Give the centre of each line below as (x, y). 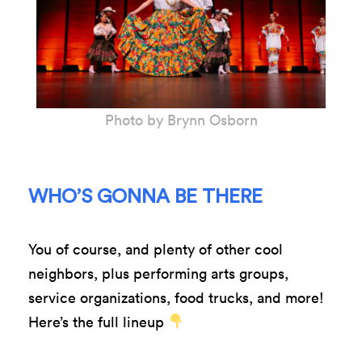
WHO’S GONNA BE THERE (145, 197)
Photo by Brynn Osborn (181, 120)
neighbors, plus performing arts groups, (158, 273)
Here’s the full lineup (98, 322)
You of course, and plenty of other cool (156, 249)
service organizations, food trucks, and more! (176, 297)
